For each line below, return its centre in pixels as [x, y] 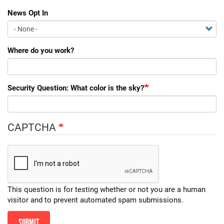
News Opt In [28, 13]
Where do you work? [41, 50]
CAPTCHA [33, 127]
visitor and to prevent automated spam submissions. [95, 200]
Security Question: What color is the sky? [76, 88]
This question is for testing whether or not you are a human [106, 189]
